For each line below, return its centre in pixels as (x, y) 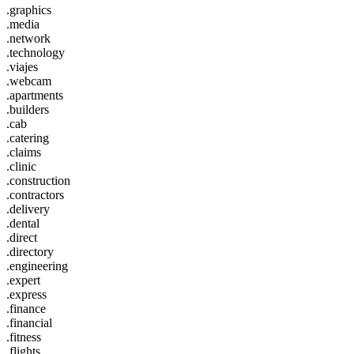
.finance (26, 308)
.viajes (22, 66)
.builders (28, 109)
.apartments (35, 95)
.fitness (24, 337)
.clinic (21, 166)
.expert (23, 280)
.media (23, 24)
